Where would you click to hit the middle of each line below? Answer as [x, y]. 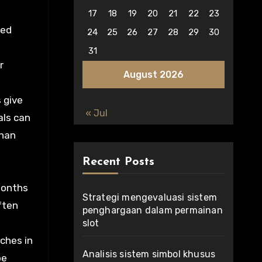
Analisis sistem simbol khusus [149, 254]
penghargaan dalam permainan [152, 210]
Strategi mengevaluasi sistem [150, 197]
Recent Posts [118, 162]
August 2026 [153, 75]
